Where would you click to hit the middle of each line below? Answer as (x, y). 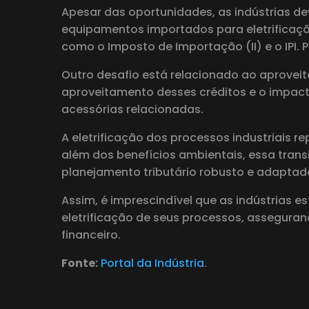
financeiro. (91, 235)
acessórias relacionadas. (132, 110)
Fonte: (80, 263)
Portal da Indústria (152, 263)
